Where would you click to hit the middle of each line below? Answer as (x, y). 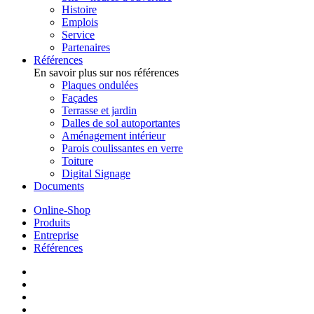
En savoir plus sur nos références (106, 72)
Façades (80, 97)
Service (78, 34)
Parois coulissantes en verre (122, 148)
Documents (59, 186)
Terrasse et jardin (99, 110)
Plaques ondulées (100, 85)
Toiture (77, 161)
